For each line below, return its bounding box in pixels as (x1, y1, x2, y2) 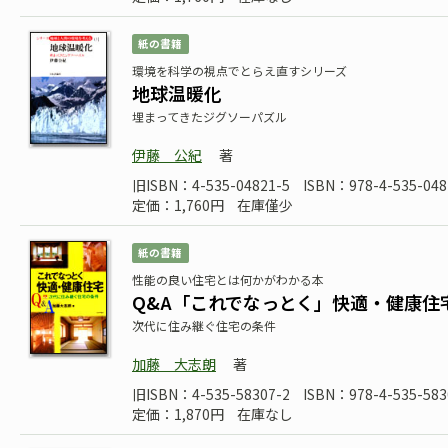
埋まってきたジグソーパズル (132, 108, 287, 125)
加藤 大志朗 (132, 354, 216, 374)
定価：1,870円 (132, 404, 224, 424)
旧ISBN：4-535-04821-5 (132, 175, 290, 195)
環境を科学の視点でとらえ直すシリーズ (132, 62, 347, 79)
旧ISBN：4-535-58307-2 (132, 384, 290, 404)
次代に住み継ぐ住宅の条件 (132, 317, 276, 334)
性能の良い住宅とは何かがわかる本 (132, 271, 324, 288)
